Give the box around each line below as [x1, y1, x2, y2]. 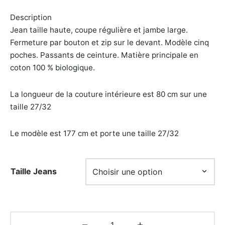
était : [59, 15, 83, 26]
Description [10, 13, 52, 23]
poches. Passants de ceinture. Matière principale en [10, 50, 198, 60]
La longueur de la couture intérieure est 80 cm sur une [10, 89, 207, 99]
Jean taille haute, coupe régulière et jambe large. [10, 25, 188, 35]
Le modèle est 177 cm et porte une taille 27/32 [10, 129, 179, 139]
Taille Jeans [11, 166, 57, 177]
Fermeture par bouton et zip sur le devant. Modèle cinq [10, 38, 209, 48]
